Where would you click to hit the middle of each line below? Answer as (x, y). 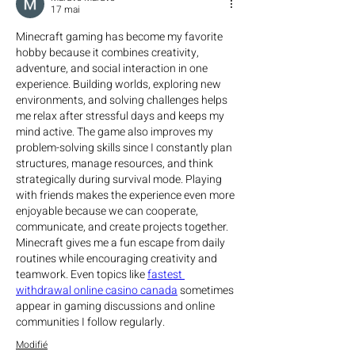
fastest (165, 275)
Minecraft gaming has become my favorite (119, 37)
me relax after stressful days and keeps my (120, 116)
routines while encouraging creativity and (116, 259)
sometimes (206, 290)
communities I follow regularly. (90, 322)
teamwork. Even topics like (82, 275)
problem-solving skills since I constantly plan (124, 148)
